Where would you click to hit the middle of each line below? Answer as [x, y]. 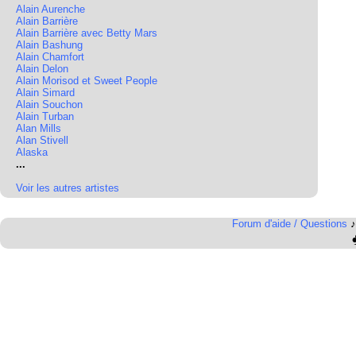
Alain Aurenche [50, 9]
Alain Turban [45, 116]
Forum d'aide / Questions [289, 224]
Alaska [32, 152]
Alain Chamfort [50, 57]
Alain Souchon [49, 104]
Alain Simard [45, 93]
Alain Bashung [49, 45]
